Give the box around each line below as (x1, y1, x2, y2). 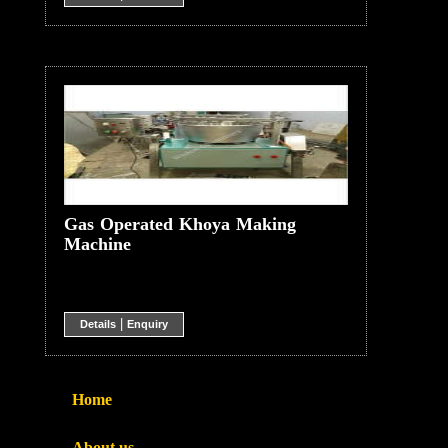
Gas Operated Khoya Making (63, 213, 296, 234)
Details (79, 317, 116, 330)
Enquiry (126, 317, 168, 330)
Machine (63, 233, 131, 254)
